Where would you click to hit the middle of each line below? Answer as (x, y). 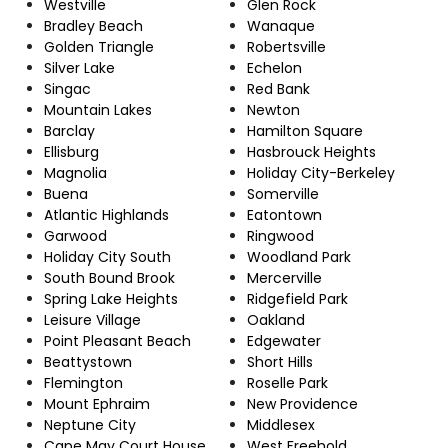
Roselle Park (287, 382)
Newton (273, 109)
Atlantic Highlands (106, 214)
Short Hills (280, 361)
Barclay (69, 130)
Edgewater (284, 340)
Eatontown (284, 214)
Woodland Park (299, 256)
